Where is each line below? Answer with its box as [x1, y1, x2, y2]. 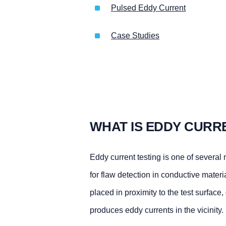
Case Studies [110, 31, 159, 40]
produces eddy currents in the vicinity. [89, 205, 223, 214]
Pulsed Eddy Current [110, 4, 186, 13]
